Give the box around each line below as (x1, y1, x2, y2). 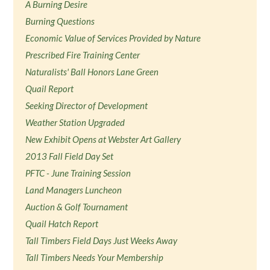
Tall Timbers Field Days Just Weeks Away (25, 235, 178, 246)
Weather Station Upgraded (25, 117, 125, 128)
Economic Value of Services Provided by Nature (25, 33, 201, 43)
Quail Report (25, 83, 74, 94)
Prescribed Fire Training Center (25, 49, 140, 60)
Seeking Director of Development (25, 100, 148, 111)
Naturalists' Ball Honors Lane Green (25, 66, 159, 77)
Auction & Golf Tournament (25, 201, 128, 212)
